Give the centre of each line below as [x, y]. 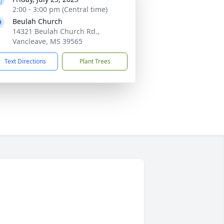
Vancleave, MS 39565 [47, 41]
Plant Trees [95, 61]
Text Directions [25, 61]
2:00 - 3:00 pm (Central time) [60, 9]
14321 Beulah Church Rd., [56, 31]
